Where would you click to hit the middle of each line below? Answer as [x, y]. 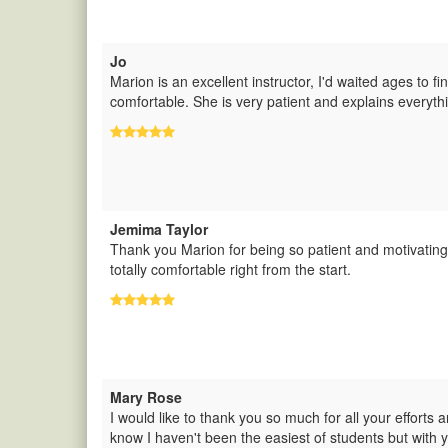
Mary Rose [146, 397]
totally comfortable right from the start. [230, 269]
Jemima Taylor [159, 229]
